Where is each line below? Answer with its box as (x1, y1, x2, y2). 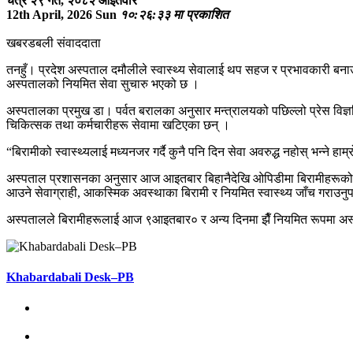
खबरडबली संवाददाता (6, 35, 101, 50)
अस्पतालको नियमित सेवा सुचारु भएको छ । (6, 76, 199, 91)
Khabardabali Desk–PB (6, 270, 134, 284)
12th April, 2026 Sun (6, 7, 117, 21)
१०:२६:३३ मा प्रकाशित (120, 7, 229, 21)
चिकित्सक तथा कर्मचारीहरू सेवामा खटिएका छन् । (6, 117, 233, 132)
